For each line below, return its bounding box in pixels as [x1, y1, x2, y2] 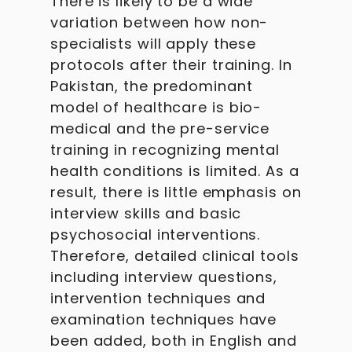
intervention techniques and [50, 288, 266, 308]
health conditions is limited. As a [50, 161, 299, 181]
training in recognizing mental [50, 140, 280, 159]
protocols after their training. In [50, 55, 292, 75]
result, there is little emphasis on [50, 182, 302, 202]
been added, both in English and [50, 331, 297, 350]
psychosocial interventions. [50, 225, 261, 244]
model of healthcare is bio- [50, 97, 262, 117]
